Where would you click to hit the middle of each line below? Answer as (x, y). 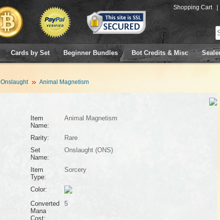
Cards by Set (30, 53)
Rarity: (40, 138)
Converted (45, 204)
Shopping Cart (193, 7)
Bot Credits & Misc (160, 53)
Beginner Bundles (91, 53)
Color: (39, 189)
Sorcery (75, 170)
